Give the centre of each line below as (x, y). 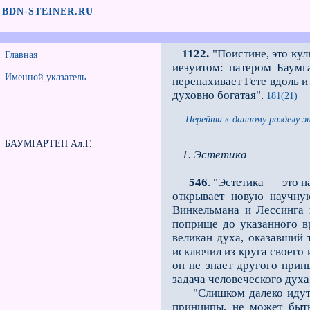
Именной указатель (45, 77)
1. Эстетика (215, 155)
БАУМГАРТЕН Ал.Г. (48, 144)
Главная (21, 55)
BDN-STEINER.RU (48, 11)
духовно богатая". (218, 95)
